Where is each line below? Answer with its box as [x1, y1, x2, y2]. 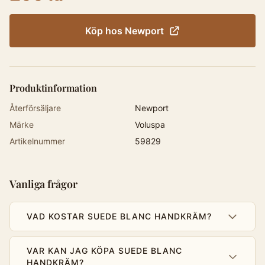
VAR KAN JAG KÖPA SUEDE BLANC [27, 245, 182, 256]
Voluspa [135, 119, 165, 130]
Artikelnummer [9, 136, 65, 146]
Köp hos [85, 25, 125, 37]
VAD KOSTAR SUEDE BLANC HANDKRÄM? [27, 211, 212, 221]
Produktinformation [9, 82, 97, 94]
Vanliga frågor [9, 177, 77, 191]
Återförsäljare [9, 103, 61, 113]
